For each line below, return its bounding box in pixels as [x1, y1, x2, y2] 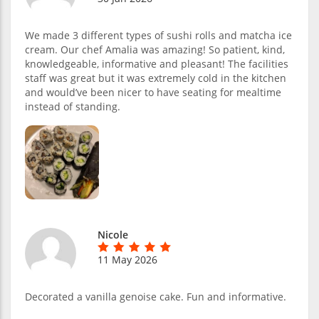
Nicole [98, 227, 128, 241]
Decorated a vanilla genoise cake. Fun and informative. [25, 289, 286, 303]
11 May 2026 [98, 252, 157, 266]
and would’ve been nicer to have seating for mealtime [25, 85, 281, 99]
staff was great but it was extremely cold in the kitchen [25, 70, 286, 85]
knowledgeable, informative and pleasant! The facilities [25, 56, 288, 70]
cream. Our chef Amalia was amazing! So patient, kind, [25, 42, 285, 56]
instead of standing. [25, 99, 120, 113]
